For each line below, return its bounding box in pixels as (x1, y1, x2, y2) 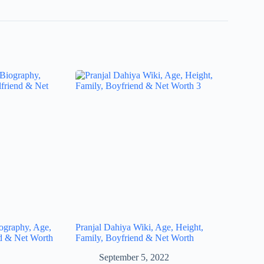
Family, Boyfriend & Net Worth (75, 232, 194, 243)
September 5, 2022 (99, 252, 170, 262)
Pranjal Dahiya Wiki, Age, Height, (75, 222, 204, 232)
